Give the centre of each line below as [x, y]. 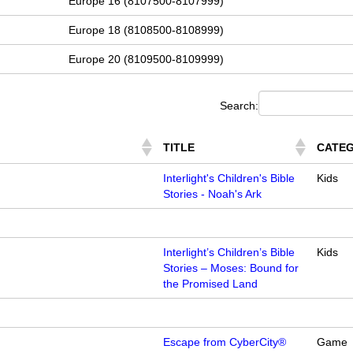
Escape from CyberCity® [225, 342]
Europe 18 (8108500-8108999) [147, 30]
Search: [240, 105]
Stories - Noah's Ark [213, 194]
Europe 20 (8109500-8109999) [147, 59]
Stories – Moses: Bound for [231, 268]
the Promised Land [211, 284]
